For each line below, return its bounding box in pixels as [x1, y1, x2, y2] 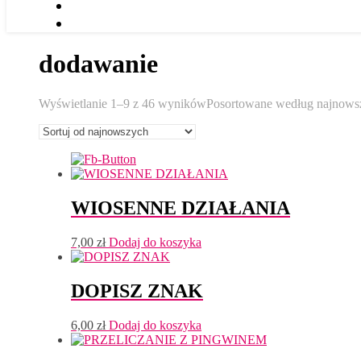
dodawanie [39, 49, 158, 79]
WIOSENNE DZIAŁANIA [71, 197, 290, 218]
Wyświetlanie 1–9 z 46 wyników [39, 96, 206, 110]
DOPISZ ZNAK [71, 280, 203, 301]
